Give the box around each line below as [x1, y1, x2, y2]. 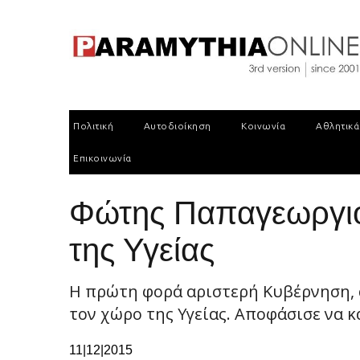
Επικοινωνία [73, 153, 132, 163]
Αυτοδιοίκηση [143, 121, 211, 131]
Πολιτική [73, 121, 113, 131]
